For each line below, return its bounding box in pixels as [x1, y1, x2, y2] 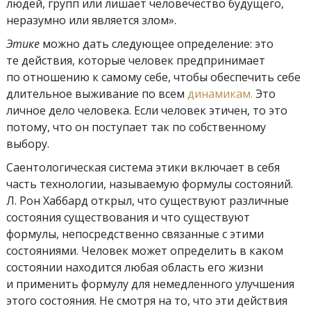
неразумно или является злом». [6, 12, 179, 28]
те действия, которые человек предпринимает [6, 53, 265, 68]
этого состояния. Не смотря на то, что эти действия [6, 293, 287, 308]
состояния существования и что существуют [6, 210, 250, 225]
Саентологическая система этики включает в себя [6, 160, 280, 175]
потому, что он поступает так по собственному [6, 119, 266, 135]
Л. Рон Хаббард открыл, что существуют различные [6, 193, 289, 208]
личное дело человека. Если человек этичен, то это [6, 103, 287, 118]
